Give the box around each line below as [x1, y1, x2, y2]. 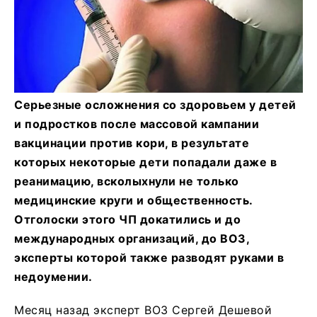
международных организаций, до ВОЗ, [14, 231, 249, 246]
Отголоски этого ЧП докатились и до [14, 212, 241, 226]
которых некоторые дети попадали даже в [14, 154, 277, 169]
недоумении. [14, 269, 93, 284]
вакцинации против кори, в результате [14, 135, 249, 150]
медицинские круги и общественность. [14, 192, 253, 207]
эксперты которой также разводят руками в [14, 250, 284, 265]
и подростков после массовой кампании [14, 116, 259, 131]
